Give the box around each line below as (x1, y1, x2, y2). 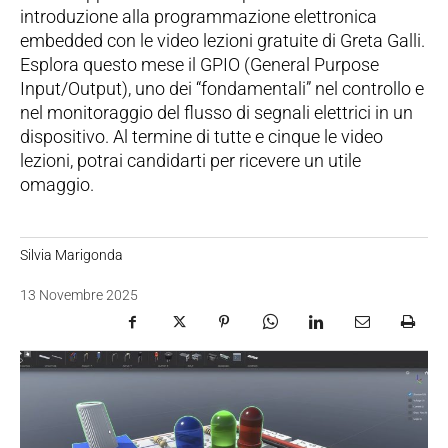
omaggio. (20, 173, 94, 195)
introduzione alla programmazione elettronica (20, 5, 377, 27)
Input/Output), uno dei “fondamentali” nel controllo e (20, 77, 424, 99)
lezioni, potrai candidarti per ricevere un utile (20, 149, 361, 171)
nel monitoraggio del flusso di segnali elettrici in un (20, 101, 413, 123)
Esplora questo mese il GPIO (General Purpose (20, 53, 379, 75)
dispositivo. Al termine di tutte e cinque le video (20, 125, 383, 147)
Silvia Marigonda (20, 246, 123, 263)
